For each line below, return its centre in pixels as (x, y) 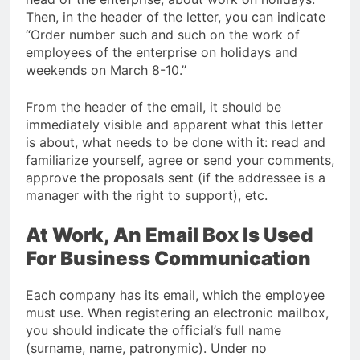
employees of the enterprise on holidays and (162, 52)
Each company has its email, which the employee (175, 295)
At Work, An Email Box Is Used (169, 235)
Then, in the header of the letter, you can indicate (176, 17)
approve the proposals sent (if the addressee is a (176, 178)
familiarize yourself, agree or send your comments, (180, 160)
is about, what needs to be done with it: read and (176, 142)
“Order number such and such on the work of (163, 35)
